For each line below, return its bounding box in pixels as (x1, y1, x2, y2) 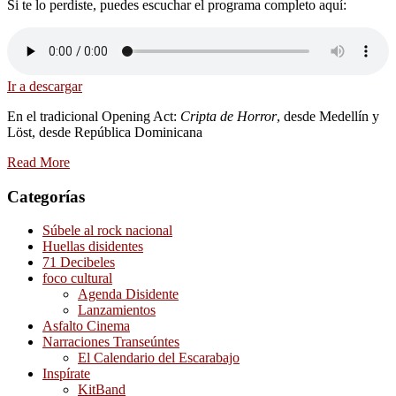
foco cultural (42, 270, 112, 286)
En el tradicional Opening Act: (7, 108, 180, 124)
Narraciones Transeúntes (42, 334, 179, 350)
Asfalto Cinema (42, 318, 130, 334)
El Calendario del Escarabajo (78, 350, 240, 366)
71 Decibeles (42, 255, 115, 270)
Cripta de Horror (180, 108, 277, 124)
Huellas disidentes (42, 239, 143, 255)
